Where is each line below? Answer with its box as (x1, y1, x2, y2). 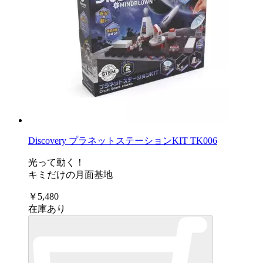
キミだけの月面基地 (28, 170, 113, 180)
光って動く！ (28, 157, 85, 168)
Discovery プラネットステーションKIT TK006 (28, 136, 217, 146)
